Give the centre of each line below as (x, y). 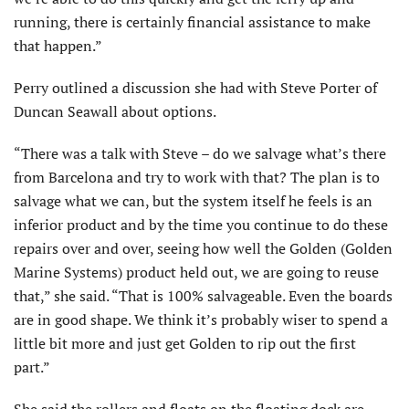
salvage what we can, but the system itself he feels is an (193, 201)
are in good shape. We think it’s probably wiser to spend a (201, 320)
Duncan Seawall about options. (115, 112)
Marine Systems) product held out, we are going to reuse (196, 273)
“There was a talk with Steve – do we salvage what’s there (200, 154)
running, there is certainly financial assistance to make (192, 22)
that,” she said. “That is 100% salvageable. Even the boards (203, 296)
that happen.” (58, 46)
